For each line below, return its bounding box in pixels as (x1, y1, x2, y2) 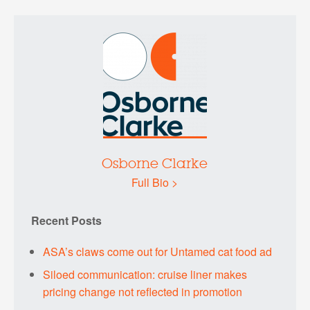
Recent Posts (30, 212, 102, 228)
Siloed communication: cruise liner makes (43, 266, 248, 282)
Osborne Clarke (102, 158, 208, 171)
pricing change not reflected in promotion (43, 283, 243, 300)
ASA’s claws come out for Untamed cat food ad (43, 243, 273, 259)
